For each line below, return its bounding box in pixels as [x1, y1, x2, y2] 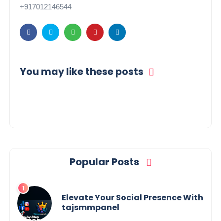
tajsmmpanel [62, 201, 120, 213]
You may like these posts [20, 65, 144, 78]
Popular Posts [69, 155, 141, 169]
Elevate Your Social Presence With [62, 191, 204, 203]
